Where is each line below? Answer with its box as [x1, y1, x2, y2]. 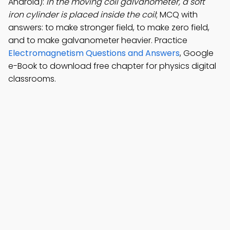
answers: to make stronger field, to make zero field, [8, 22, 209, 33]
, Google [180, 47, 214, 59]
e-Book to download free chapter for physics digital [8, 60, 216, 72]
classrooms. [8, 73, 56, 85]
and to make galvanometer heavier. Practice [8, 34, 187, 46]
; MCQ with [156, 9, 198, 21]
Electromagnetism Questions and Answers [8, 47, 180, 59]
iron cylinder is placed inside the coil [8, 9, 156, 21]
